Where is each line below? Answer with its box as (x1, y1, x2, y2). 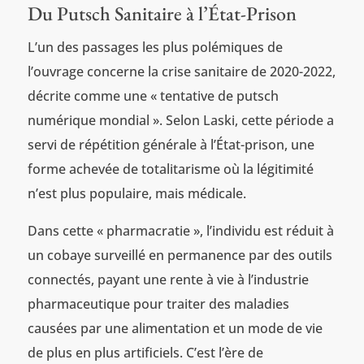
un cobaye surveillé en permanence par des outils (27, 246, 332, 265)
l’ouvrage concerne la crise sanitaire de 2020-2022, (27, 63, 336, 81)
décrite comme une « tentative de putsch (27, 87, 279, 106)
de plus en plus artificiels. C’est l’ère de (27, 344, 263, 362)
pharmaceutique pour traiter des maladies (27, 295, 289, 314)
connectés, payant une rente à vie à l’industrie (27, 271, 309, 289)
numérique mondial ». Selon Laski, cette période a (27, 111, 334, 130)
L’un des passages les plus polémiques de (27, 38, 283, 57)
